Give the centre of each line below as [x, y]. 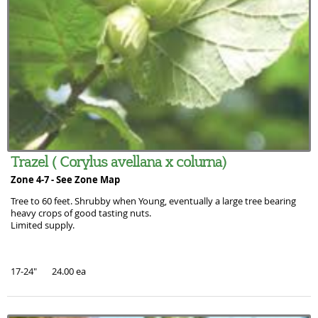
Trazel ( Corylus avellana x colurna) [119, 161]
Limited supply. [43, 226]
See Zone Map [88, 180]
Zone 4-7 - [33, 180]
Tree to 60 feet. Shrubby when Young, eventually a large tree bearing [153, 202]
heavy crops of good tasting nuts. [81, 214]
